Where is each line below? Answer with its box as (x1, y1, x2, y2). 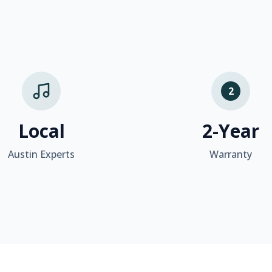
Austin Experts (8, 148, 75, 161)
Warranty (209, 148, 252, 161)
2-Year (202, 118, 259, 143)
